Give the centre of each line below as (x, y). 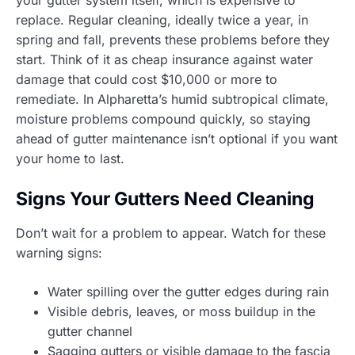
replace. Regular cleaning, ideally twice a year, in (162, 19)
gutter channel (90, 331)
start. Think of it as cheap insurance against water (164, 59)
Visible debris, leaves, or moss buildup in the (181, 311)
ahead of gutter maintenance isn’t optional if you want (177, 138)
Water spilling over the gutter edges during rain (188, 291)
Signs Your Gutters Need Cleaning (165, 198)
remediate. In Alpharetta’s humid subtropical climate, (172, 99)
